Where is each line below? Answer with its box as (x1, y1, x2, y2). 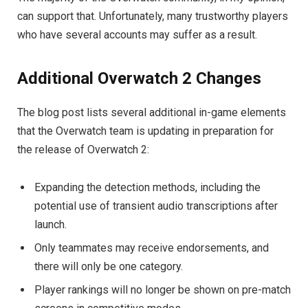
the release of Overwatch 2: (17, 142, 149, 156)
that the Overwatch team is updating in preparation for (17, 124, 274, 137)
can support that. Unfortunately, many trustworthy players (17, 10, 288, 23)
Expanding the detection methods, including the (34, 180, 261, 194)
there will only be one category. (34, 259, 183, 273)
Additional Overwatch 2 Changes (17, 68, 261, 88)
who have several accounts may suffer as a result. (17, 28, 257, 42)
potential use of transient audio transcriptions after (34, 199, 278, 212)
